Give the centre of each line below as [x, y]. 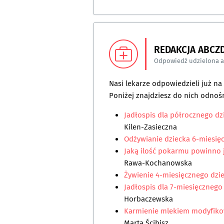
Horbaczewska [148, 199]
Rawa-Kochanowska [158, 163]
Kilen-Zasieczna [150, 127]
